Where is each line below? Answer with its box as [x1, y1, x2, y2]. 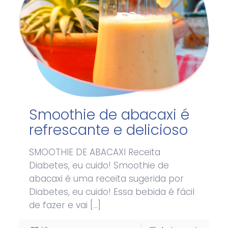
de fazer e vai [29, 199, 88, 212]
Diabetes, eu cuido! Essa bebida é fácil [29, 186, 195, 198]
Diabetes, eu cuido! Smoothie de [29, 159, 169, 172]
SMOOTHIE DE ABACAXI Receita [29, 146, 161, 159]
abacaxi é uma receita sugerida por [29, 173, 184, 185]
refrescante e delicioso [29, 120, 188, 140]
